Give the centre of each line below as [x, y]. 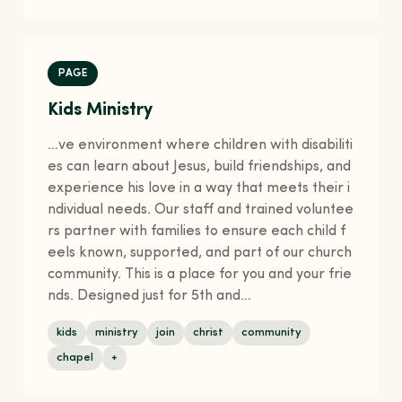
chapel [75, 358]
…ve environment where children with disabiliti [201, 146]
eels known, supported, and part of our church [200, 253]
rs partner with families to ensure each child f [197, 232]
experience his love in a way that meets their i [199, 189]
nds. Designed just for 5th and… [150, 297]
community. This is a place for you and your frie [200, 275]
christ [209, 333]
